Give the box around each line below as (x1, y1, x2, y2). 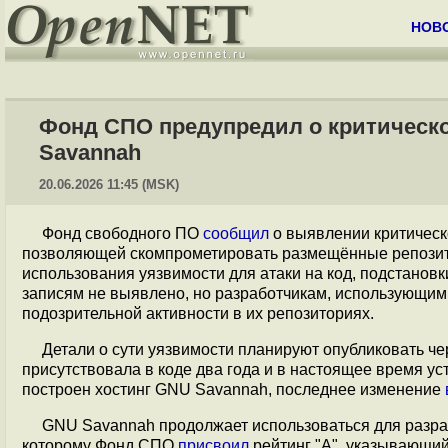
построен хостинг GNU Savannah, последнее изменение (22, 381, 445, 398)
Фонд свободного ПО (42, 225, 203, 242)
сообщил (203, 225, 269, 242)
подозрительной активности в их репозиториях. (22, 305, 374, 322)
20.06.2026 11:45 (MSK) (39, 177, 179, 192)
